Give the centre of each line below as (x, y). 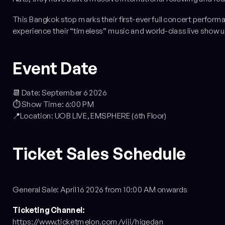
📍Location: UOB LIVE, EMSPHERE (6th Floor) (90, 116)
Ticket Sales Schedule (99, 154)
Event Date (55, 68)
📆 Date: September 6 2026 (60, 93)
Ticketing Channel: (48, 210)
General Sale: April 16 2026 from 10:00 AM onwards (100, 190)
